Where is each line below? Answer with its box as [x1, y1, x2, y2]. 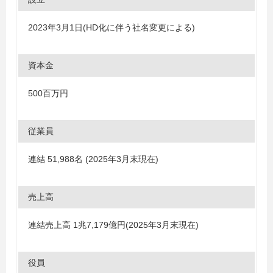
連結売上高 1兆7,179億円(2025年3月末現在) [28, 219, 199, 230]
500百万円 [28, 88, 68, 98]
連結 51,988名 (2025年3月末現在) [28, 154, 158, 164]
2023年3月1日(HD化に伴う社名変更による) [28, 22, 195, 32]
